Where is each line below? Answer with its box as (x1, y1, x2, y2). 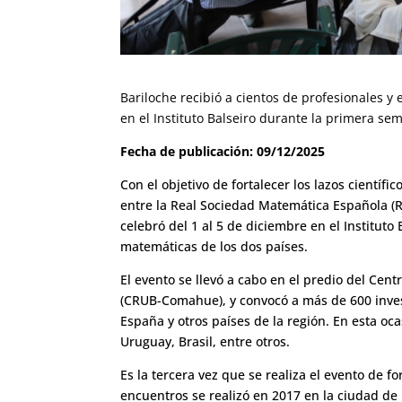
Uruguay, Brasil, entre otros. (120, 332, 291, 350)
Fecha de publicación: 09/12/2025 (120, 142, 326, 160)
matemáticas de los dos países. (120, 237, 309, 255)
